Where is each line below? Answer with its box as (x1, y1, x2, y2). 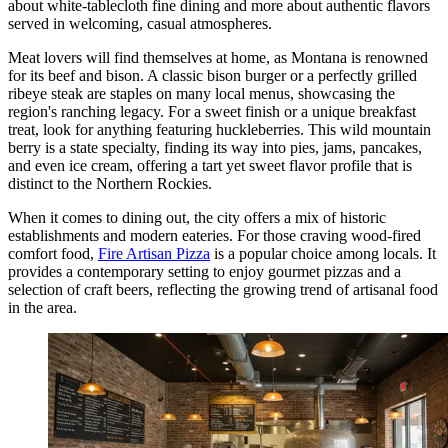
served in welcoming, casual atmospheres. (8, 15, 272, 33)
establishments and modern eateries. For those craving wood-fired (8, 227, 421, 245)
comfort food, (8, 245, 98, 263)
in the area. (8, 299, 77, 317)
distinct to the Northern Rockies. (8, 175, 212, 193)
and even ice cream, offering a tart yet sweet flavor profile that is (8, 157, 412, 175)
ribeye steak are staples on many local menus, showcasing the (8, 85, 395, 103)
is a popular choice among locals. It (210, 245, 436, 263)
